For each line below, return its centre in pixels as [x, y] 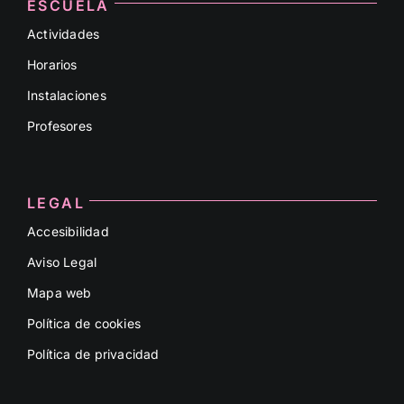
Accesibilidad [68, 231]
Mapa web [59, 292]
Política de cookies [83, 323]
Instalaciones [66, 95]
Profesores [60, 125]
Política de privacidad [93, 353]
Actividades [63, 33]
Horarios [52, 64]
